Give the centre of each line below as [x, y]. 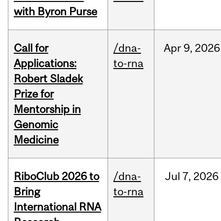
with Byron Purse [55, 12]
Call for [31, 48]
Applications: [45, 63]
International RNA [57, 207]
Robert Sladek [48, 79]
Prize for [34, 94]
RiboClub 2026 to [56, 176]
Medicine [36, 140]
